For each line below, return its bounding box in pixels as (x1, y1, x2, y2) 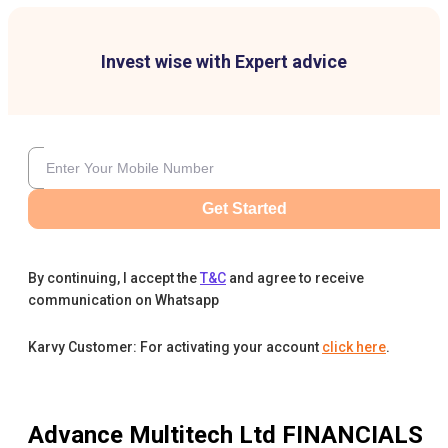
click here (322, 339, 386, 356)
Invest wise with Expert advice (101, 51, 347, 73)
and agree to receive (229, 270, 364, 287)
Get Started (201, 200, 287, 218)
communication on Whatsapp (28, 292, 219, 309)
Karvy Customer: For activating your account (28, 339, 319, 356)
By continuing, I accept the (28, 270, 197, 287)
